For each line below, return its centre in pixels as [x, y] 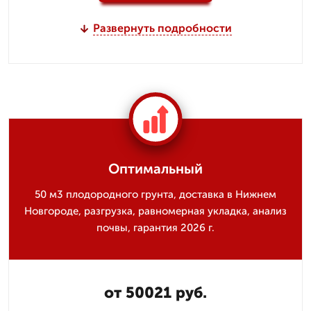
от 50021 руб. [155, 293]
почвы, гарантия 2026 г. [155, 228]
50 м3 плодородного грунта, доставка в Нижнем [155, 194]
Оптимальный [155, 169]
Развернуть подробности [162, 28]
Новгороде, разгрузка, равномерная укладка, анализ [155, 211]
